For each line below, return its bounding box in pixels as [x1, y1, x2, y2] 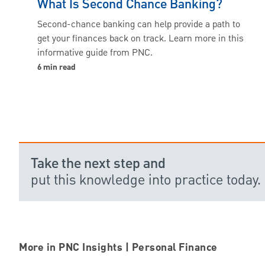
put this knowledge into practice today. [31, 170, 261, 190]
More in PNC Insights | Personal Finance [19, 240, 218, 257]
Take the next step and [31, 154, 166, 174]
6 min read [37, 61, 76, 75]
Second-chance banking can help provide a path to [37, 18, 240, 33]
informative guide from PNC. [37, 46, 153, 61]
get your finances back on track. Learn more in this [37, 32, 244, 47]
